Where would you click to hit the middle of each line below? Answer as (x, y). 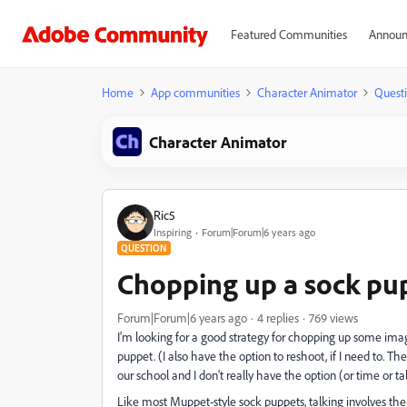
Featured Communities (288, 34)
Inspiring (173, 232)
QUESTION (144, 248)
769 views (333, 318)
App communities (195, 92)
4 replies (278, 318)
